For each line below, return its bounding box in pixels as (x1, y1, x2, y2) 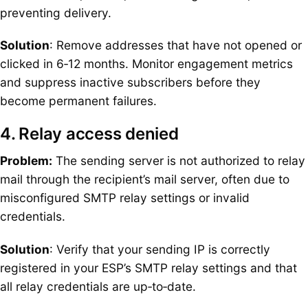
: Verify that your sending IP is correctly (49, 241, 270, 256)
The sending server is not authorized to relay (52, 153, 305, 168)
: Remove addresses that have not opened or (49, 38, 302, 53)
